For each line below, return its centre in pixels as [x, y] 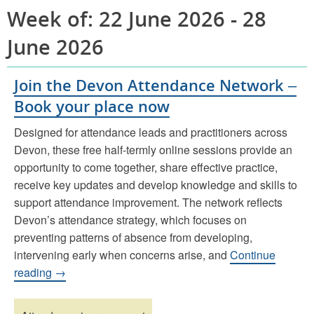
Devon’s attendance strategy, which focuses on [130, 219]
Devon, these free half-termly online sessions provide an [153, 149]
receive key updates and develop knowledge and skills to [156, 184]
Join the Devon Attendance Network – [155, 84]
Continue [253, 254]
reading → [40, 272]
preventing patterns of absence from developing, [133, 237]
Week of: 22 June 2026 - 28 [137, 18]
